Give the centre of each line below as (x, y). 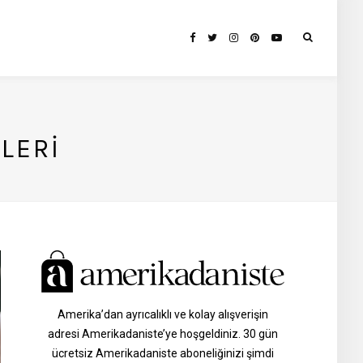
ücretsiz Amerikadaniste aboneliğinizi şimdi (163, 354)
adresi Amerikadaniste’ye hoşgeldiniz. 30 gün (163, 334)
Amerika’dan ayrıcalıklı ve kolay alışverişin (163, 315)
